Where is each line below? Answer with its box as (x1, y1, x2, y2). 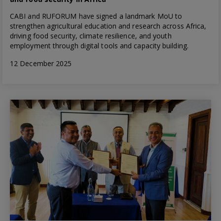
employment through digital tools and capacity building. (10, 40, 188, 50)
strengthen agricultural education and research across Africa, (10, 21, 207, 31)
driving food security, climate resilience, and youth (10, 31, 172, 40)
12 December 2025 (10, 58, 72, 68)
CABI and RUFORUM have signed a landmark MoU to (10, 11, 183, 21)
